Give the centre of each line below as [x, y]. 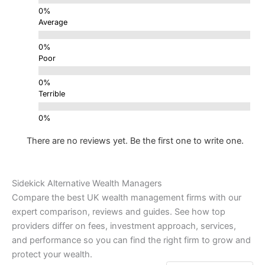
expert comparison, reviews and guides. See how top [119, 212]
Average [53, 22]
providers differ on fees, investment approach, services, [124, 226]
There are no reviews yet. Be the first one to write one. [135, 141]
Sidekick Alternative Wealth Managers [87, 184]
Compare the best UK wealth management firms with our [127, 198]
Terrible [51, 94]
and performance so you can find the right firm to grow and [131, 240]
